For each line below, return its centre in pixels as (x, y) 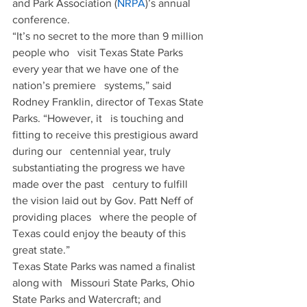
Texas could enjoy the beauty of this (100, 233)
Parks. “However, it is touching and (99, 118)
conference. (41, 20)
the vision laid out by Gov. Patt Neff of (104, 200)
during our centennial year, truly (93, 151)
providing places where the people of (106, 217)
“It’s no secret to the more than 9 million (109, 36)
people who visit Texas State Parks (99, 52)
